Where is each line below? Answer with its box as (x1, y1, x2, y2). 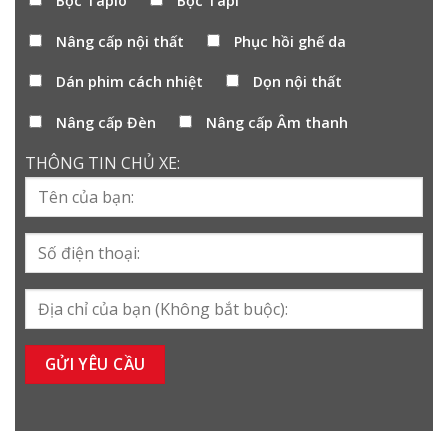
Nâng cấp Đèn (56, 113, 156, 133)
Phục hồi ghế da (234, 31, 347, 51)
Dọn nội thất (253, 72, 343, 92)
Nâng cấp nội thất (56, 31, 184, 51)
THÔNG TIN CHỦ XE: (25, 151, 180, 174)
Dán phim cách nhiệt (56, 72, 203, 92)
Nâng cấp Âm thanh (206, 113, 349, 133)
